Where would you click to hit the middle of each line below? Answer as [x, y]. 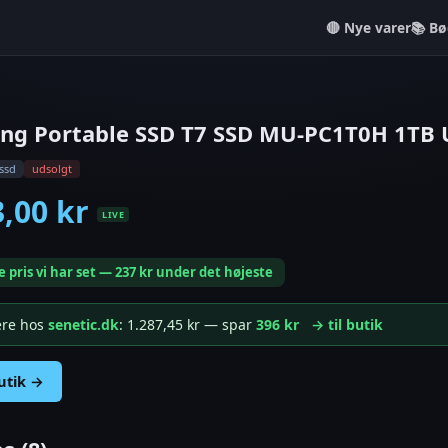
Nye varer [377, 27]
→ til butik [347, 324]
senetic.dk [83, 324]
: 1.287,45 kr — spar [187, 324]
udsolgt [52, 168]
